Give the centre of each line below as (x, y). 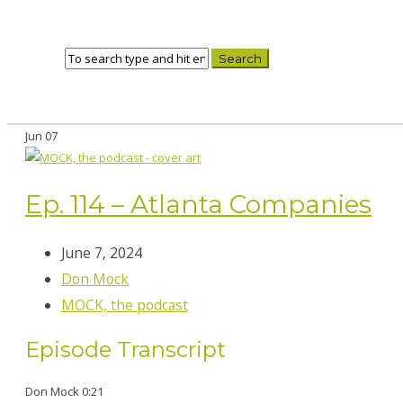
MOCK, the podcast (125, 305)
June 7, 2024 (102, 253)
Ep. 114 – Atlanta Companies (198, 204)
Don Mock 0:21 (64, 391)
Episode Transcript (125, 349)
